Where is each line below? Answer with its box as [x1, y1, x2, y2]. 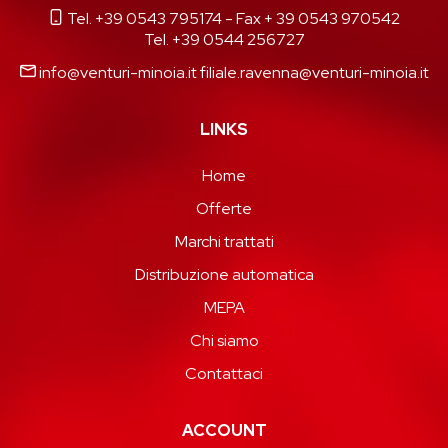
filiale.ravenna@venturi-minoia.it [199, 61, 429, 83]
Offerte [196, 197, 252, 219]
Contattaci [185, 362, 263, 384]
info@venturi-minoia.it [38, 61, 197, 83]
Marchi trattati [174, 230, 274, 252]
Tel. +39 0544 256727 [143, 28, 305, 50]
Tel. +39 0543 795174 [67, 7, 222, 29]
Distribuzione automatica [134, 263, 314, 285]
